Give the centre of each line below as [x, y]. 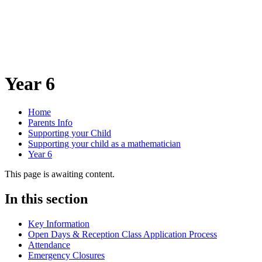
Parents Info [50, 122]
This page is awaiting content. [60, 174]
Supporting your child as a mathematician [104, 143]
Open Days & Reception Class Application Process [123, 234]
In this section [46, 199]
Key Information [59, 223]
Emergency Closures [66, 255]
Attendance [49, 244]
